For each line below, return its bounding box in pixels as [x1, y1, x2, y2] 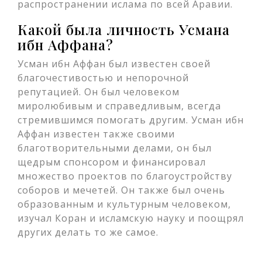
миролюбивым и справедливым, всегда [18, 99, 221, 112]
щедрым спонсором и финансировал [18, 156, 206, 168]
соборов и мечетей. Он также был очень [18, 184, 225, 196]
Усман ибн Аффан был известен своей [18, 57, 211, 70]
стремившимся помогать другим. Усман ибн [18, 113, 244, 126]
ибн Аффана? [18, 35, 113, 54]
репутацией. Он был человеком [18, 85, 180, 98]
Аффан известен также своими [18, 127, 175, 140]
